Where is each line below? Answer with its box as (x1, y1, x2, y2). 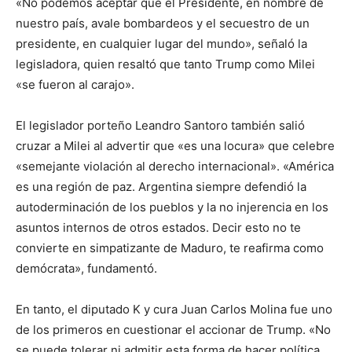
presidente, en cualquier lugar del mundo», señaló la (16, 36, 307, 51)
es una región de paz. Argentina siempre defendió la (16, 179, 306, 194)
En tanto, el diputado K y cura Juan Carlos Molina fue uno (16, 302, 332, 317)
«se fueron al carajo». (16, 77, 134, 92)
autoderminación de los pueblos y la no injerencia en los (16, 200, 328, 214)
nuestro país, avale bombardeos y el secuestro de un (16, 16, 310, 31)
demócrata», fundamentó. (16, 261, 157, 276)
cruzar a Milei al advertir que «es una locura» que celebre (16, 138, 335, 153)
